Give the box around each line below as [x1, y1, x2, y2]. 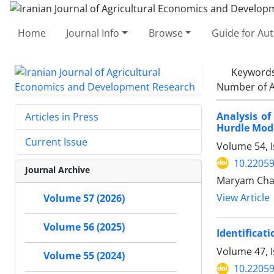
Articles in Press [25, 109, 98, 124]
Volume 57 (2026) [43, 191, 125, 205]
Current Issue [25, 135, 87, 149]
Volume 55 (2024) [43, 249, 125, 262]
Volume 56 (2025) [43, 220, 125, 234]
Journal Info [66, 26, 120, 40]
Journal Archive [25, 163, 90, 176]
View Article [217, 191, 270, 204]
